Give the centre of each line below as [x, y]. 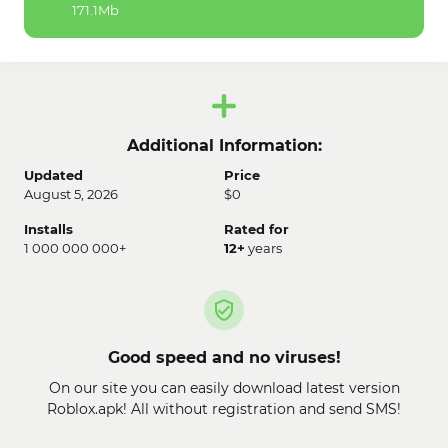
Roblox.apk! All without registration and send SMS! [224, 409]
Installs [48, 229]
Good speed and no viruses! [224, 358]
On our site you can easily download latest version [224, 388]
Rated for [256, 229]
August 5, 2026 [71, 194]
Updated [53, 175]
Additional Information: [224, 146]
